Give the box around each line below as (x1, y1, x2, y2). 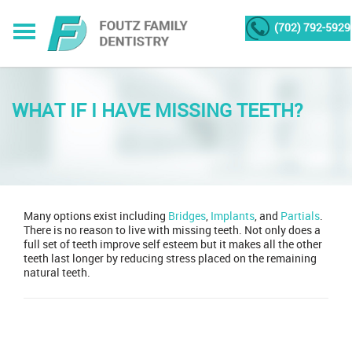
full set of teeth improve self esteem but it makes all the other (24, 236, 322, 252)
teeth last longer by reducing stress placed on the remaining (24, 251, 317, 266)
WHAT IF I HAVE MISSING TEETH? (12, 97, 302, 123)
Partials (278, 208, 320, 224)
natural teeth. (24, 265, 90, 280)
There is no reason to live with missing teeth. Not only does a (24, 222, 321, 238)
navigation (23, 324, 107, 348)
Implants (208, 208, 255, 224)
